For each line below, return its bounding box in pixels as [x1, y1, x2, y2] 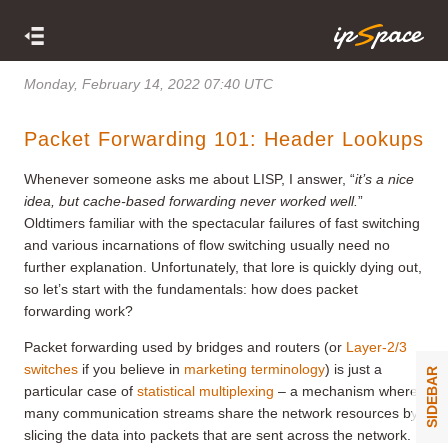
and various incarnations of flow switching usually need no [24, 236, 390, 253]
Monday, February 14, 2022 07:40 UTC [24, 75, 273, 92]
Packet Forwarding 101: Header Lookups [24, 127, 424, 150]
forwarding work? [24, 302, 133, 319]
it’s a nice [355, 170, 414, 187]
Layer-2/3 [346, 338, 407, 355]
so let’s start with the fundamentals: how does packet [24, 280, 358, 297]
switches [24, 360, 78, 377]
